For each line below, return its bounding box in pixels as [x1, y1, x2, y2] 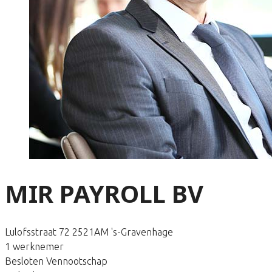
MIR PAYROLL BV [5, 176, 203, 210]
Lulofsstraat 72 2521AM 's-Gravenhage [5, 226, 173, 237]
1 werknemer [5, 240, 64, 252]
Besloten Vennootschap [5, 255, 107, 267]
